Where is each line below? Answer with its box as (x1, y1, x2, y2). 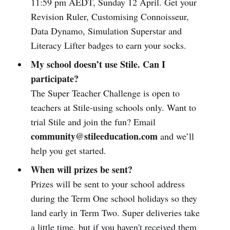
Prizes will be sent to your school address (30, 177, 185, 190)
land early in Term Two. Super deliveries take (30, 206, 200, 219)
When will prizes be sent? (30, 162, 132, 176)
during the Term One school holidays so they (30, 191, 197, 204)
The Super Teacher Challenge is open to (30, 86, 180, 99)
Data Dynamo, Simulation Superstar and (30, 24, 182, 37)
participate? (30, 71, 79, 85)
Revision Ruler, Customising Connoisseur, (30, 10, 189, 23)
